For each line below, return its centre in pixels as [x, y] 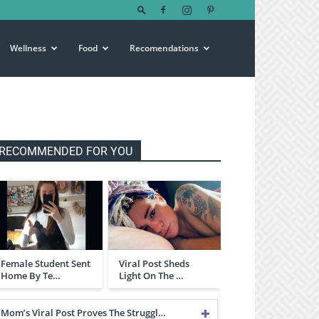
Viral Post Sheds [154, 263]
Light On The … [151, 275]
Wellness [28, 48]
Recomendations [164, 48]
